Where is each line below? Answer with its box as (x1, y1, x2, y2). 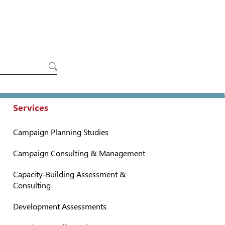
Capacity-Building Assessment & (13, 170, 126, 179)
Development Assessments (13, 202, 106, 211)
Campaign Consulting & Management (13, 149, 145, 158)
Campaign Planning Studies (13, 128, 108, 137)
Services (13, 102, 48, 113)
